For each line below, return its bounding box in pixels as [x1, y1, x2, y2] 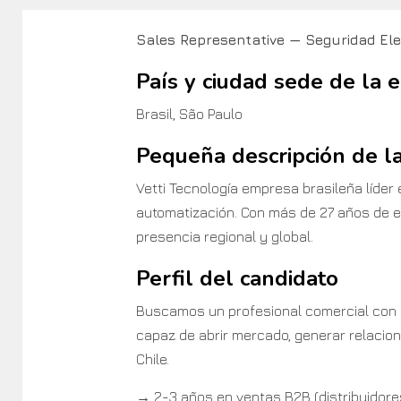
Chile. [135, 350, 169, 367]
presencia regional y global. [135, 227, 313, 244]
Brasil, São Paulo [135, 105, 243, 122]
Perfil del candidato [135, 263, 338, 293]
